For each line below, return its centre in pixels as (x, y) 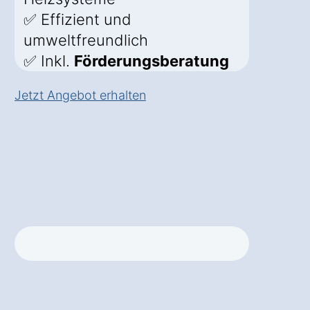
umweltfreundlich (86, 40)
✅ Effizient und (77, 20)
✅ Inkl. (49, 61)
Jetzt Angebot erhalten (80, 95)
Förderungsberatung (152, 61)
